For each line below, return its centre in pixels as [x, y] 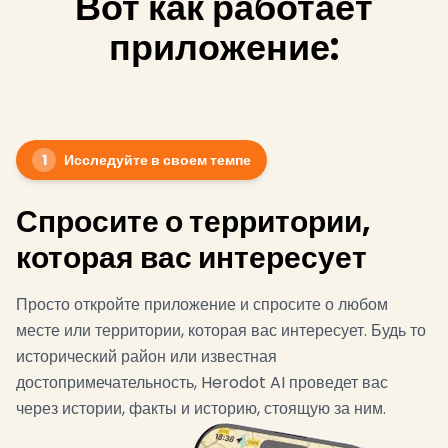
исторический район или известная [146, 356]
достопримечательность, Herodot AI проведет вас [202, 382]
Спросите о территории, [193, 222]
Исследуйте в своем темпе [157, 160]
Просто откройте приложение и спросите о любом [202, 304]
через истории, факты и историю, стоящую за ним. [201, 408]
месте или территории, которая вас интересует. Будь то [221, 330]
